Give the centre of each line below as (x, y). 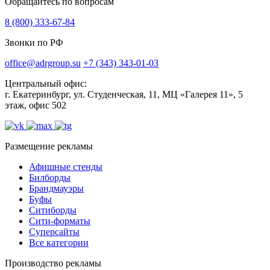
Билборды (50, 178)
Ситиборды (53, 210)
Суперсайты (54, 232)
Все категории (59, 243)
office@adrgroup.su (43, 63)
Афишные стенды (66, 167)
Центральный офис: (46, 84)
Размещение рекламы (49, 146)
